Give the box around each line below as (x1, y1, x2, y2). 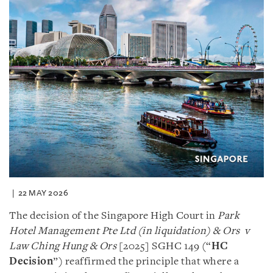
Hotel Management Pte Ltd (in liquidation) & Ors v (9, 225, 249, 236)
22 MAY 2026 (18, 188, 68, 197)
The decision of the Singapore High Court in (9, 210, 218, 221)
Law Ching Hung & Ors (9, 241, 119, 252)
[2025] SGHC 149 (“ (118, 241, 211, 252)
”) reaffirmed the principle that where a (53, 256, 239, 267)
